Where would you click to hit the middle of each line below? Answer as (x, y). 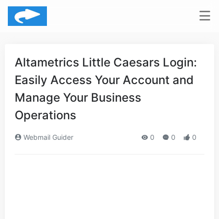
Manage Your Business (78, 98)
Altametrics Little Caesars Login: (106, 62)
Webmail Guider (47, 137)
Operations (45, 115)
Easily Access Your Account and (104, 80)
